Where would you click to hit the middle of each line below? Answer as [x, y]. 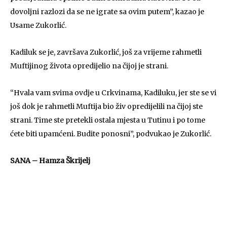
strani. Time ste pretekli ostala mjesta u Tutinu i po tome [108, 120]
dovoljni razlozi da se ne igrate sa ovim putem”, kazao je [107, 12]
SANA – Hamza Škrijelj [50, 161]
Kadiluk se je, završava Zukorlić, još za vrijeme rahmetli [106, 52]
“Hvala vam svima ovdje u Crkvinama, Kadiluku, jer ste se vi [113, 93]
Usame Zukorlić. [38, 25]
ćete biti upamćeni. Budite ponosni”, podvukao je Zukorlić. [111, 134]
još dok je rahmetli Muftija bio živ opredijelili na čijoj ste [106, 106]
